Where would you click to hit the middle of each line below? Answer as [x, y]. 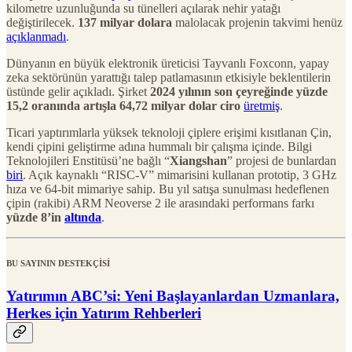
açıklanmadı [36, 36]
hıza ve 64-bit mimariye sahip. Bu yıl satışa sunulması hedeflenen [168, 189]
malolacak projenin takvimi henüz [257, 22]
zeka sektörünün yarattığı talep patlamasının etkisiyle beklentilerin [169, 77]
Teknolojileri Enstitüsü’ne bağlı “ [88, 160]
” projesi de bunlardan [282, 160]
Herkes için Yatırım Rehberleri [104, 313]
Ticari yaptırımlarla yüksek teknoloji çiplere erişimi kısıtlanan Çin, [169, 132]
